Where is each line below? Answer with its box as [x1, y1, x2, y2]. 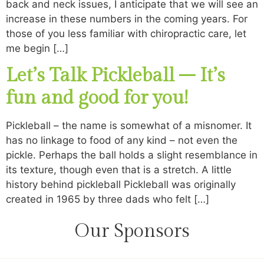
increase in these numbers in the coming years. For [6, 12, 247, 25]
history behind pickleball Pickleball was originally [6, 179, 236, 191]
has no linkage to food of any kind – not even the [6, 134, 237, 147]
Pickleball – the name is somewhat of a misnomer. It [6, 120, 252, 132]
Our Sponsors [74, 219, 190, 242]
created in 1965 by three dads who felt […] [6, 193, 209, 206]
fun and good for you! [6, 87, 188, 110]
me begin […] [6, 42, 68, 54]
